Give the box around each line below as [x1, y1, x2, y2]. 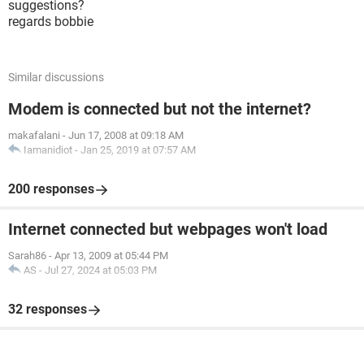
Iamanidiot [24, 144, 72, 156]
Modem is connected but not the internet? [8, 99, 311, 119]
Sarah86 [8, 249, 46, 262]
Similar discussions [8, 71, 104, 84]
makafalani [8, 129, 60, 141]
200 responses [8, 181, 94, 197]
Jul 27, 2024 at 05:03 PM [45, 264, 157, 276]
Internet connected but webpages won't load [8, 219, 327, 239]
